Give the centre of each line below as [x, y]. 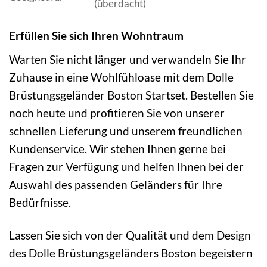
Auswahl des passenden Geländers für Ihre [116, 184]
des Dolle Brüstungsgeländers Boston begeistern [131, 253]
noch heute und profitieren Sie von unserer [117, 113]
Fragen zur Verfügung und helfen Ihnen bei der [126, 166]
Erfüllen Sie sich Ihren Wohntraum [96, 36]
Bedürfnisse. [40, 202]
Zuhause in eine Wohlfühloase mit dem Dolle [121, 77]
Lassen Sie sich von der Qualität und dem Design [130, 235]
